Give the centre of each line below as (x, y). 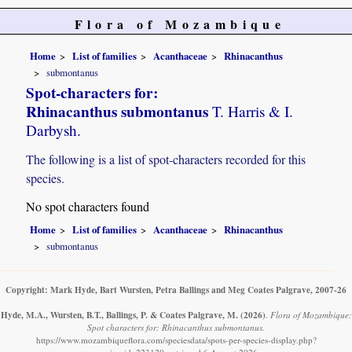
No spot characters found (88, 207)
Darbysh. (54, 130)
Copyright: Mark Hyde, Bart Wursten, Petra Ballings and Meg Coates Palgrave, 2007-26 (176, 290)
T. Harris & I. (251, 112)
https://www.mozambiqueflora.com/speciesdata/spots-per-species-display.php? (176, 340)
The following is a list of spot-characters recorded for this (166, 159)
